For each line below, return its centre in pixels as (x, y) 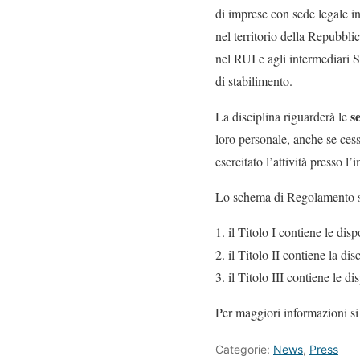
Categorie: (244, 349)
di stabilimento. (254, 81)
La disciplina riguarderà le (283, 116)
